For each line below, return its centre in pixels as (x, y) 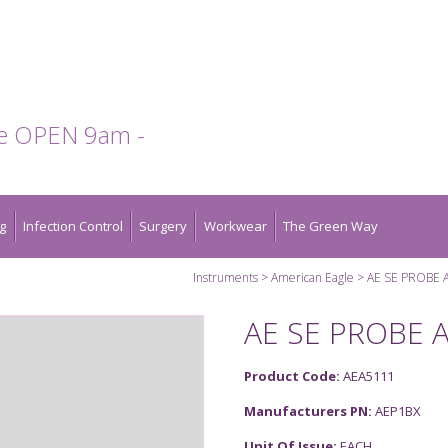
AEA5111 (368, 376)
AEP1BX (398, 410)
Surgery (163, 225)
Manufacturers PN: (309, 410)
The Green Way (330, 225)
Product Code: (293, 376)
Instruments (225, 277)
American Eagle (312, 277)
